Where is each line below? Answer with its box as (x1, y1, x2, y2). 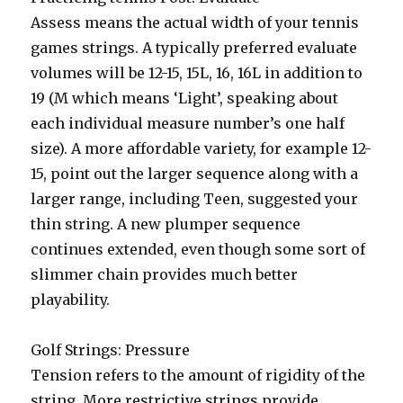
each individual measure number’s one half (31, 114, 345, 132)
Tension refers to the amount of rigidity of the (31, 366, 366, 384)
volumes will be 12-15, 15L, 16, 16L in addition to (31, 64, 363, 82)
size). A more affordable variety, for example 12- (31, 139, 372, 157)
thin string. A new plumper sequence (31, 215, 301, 233)
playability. (31, 291, 111, 309)
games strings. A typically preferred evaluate (31, 39, 358, 57)
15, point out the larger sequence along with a (31, 165, 359, 183)
